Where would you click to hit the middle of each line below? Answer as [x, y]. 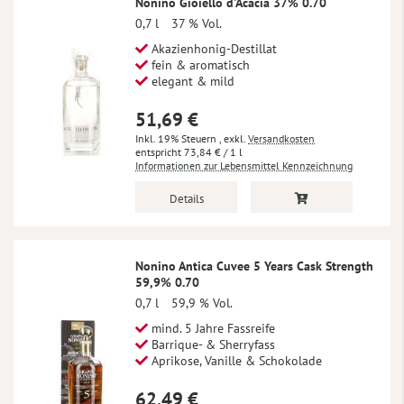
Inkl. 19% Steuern [177, 139]
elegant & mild [191, 82]
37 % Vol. [197, 24]
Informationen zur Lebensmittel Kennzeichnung [244, 166]
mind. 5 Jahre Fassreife [211, 329]
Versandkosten [281, 139]
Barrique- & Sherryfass [211, 345]
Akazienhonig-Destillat [212, 49]
